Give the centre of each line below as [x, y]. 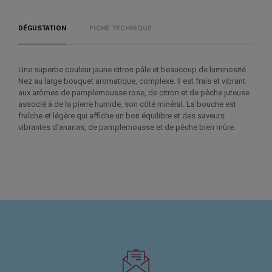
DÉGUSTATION [42, 28]
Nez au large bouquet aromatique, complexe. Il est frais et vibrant [132, 81]
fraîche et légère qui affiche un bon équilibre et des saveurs [121, 116]
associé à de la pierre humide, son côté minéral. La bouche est [127, 104]
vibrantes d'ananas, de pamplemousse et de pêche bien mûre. [127, 127]
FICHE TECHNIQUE [121, 28]
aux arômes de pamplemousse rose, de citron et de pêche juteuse [134, 93]
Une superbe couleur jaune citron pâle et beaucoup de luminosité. [133, 70]
